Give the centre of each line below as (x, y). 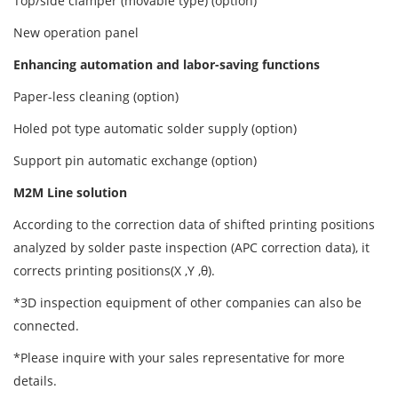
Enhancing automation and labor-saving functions (167, 65)
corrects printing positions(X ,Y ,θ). (114, 271)
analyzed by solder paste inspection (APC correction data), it (191, 248)
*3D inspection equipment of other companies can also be (187, 303)
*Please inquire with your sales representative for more (179, 358)
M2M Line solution (70, 193)
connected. (48, 326)
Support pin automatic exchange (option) (135, 161)
